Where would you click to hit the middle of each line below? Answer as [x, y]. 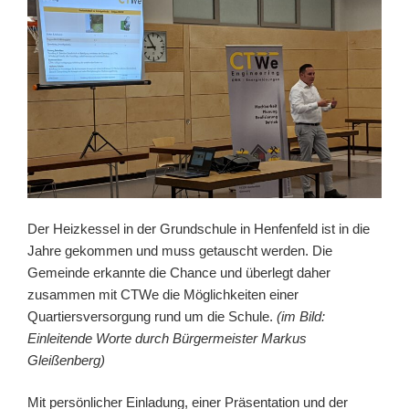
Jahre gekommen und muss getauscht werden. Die [180, 250]
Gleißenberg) [66, 360]
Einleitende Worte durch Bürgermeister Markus [167, 338]
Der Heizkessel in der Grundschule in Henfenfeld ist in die [199, 228]
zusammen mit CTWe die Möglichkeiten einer [163, 294]
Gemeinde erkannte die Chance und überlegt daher [179, 272]
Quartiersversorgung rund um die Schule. [150, 316]
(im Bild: [299, 316]
